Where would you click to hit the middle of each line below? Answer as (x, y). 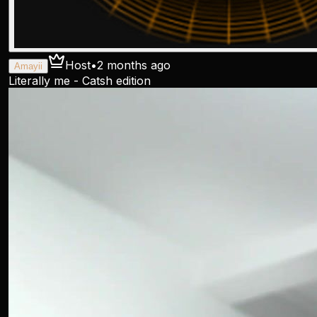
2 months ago (134, 65)
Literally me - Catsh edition (80, 81)
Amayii (28, 66)
